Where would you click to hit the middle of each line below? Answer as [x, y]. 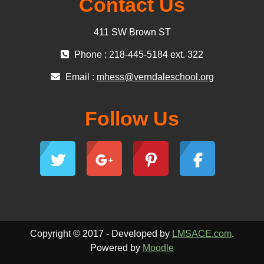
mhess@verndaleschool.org [155, 77]
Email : [80, 77]
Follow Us [132, 118]
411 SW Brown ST [132, 32]
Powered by [116, 247]
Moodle [158, 247]
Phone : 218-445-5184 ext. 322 [138, 54]
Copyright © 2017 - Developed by [101, 233]
